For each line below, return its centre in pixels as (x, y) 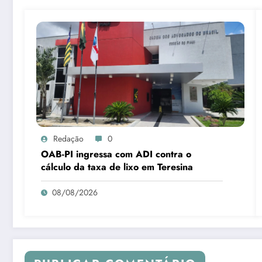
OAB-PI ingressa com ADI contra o (116, 154)
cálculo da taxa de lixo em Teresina (117, 167)
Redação (68, 139)
